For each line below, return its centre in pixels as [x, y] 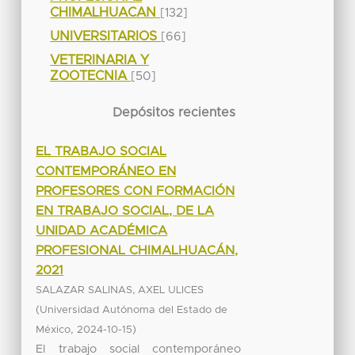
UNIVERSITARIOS [104, 36]
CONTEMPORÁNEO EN [106, 171]
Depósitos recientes [174, 112]
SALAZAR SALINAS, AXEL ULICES [120, 290]
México [53, 330]
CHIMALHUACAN [103, 12]
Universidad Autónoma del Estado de [134, 310]
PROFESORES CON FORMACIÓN [136, 191]
